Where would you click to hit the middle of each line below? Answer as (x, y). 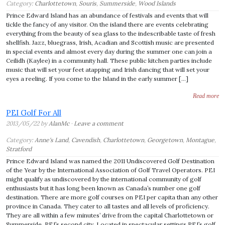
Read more (206, 96)
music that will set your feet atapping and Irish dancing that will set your (108, 70)
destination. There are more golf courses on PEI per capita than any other (112, 197)
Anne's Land (51, 140)
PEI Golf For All (34, 113)
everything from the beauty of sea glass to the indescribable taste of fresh (111, 33)
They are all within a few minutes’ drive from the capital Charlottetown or (110, 215)
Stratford (19, 149)
